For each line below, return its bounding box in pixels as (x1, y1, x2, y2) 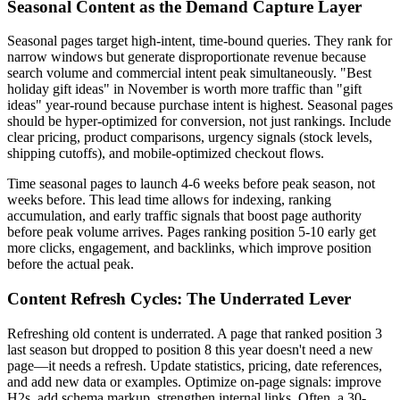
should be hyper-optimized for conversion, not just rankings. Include (7, 113, 391, 129)
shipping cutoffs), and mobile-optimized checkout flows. (7, 146, 324, 162)
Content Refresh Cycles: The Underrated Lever (7, 289, 351, 309)
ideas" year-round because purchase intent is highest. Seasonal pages (7, 97, 393, 113)
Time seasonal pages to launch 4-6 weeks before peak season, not (7, 176, 375, 192)
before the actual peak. (7, 256, 134, 272)
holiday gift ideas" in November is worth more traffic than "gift (7, 81, 362, 97)
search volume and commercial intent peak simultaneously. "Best (7, 65, 371, 81)
